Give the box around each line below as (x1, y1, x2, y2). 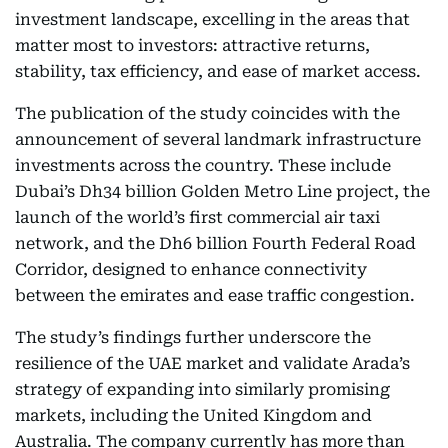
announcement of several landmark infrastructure (15, 130, 421, 149)
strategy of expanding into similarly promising (15, 380, 390, 399)
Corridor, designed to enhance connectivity (15, 260, 367, 279)
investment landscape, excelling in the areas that (15, 10, 410, 29)
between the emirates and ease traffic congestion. (15, 286, 415, 305)
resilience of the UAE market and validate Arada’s (15, 354, 410, 373)
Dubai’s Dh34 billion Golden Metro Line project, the (15, 182, 430, 201)
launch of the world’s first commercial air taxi (15, 208, 380, 227)
